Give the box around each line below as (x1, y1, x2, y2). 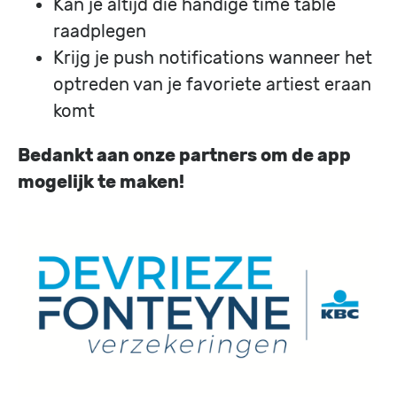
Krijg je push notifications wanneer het (53, 46, 372, 68)
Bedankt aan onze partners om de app (18, 144, 351, 166)
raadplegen (53, 19, 146, 42)
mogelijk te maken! (18, 170, 184, 192)
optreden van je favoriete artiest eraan (53, 73, 371, 95)
